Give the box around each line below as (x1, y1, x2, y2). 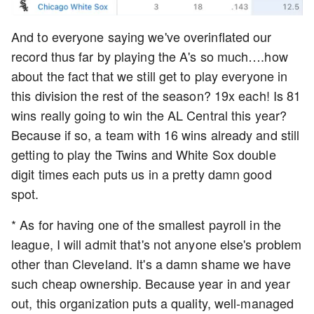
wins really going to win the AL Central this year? (11, 106, 287, 125)
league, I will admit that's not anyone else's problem (11, 235, 302, 254)
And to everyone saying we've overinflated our (11, 27, 272, 46)
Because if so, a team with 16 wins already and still (11, 125, 300, 144)
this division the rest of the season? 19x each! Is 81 (11, 86, 301, 105)
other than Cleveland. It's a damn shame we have (11, 254, 291, 273)
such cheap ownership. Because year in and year (11, 274, 290, 293)
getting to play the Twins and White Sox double (11, 145, 276, 164)
